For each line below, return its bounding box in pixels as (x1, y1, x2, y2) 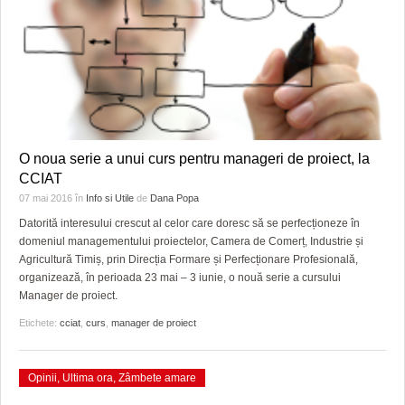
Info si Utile (86, 192, 134, 203)
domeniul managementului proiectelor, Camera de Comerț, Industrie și (19, 234, 363, 248)
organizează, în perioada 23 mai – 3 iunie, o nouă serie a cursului (19, 270, 341, 284)
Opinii (28, 371, 57, 384)
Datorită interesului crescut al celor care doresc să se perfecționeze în (19, 216, 360, 230)
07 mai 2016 (19, 192, 75, 203)
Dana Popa (150, 192, 199, 203)
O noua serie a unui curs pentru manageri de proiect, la (19, 150, 370, 166)
